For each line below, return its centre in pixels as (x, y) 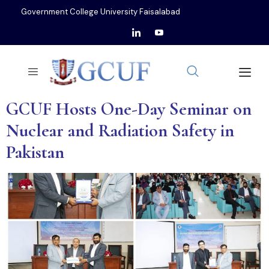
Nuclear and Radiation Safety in (120, 131)
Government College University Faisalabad (101, 12)
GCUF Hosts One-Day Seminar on (129, 109)
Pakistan (35, 152)
